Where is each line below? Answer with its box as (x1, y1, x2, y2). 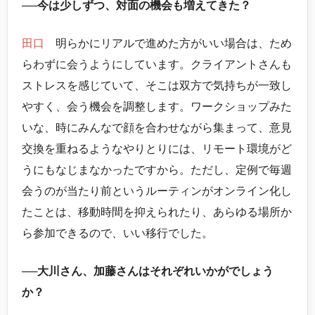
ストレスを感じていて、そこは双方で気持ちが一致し (22, 79, 292, 92)
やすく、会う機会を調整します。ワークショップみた (22, 101, 292, 113)
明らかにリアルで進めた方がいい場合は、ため (44, 37, 292, 50)
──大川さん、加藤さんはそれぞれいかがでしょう (22, 265, 274, 278)
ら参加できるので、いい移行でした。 (22, 227, 213, 240)
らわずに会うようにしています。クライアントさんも (22, 58, 292, 71)
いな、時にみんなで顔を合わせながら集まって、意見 (22, 122, 292, 134)
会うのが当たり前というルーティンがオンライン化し (22, 185, 292, 198)
